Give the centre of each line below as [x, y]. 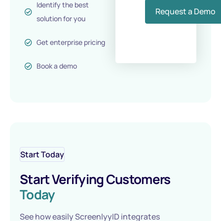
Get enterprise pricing [71, 42]
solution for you [61, 18]
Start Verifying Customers [95, 179]
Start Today [42, 154]
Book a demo [56, 66]
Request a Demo [185, 11]
